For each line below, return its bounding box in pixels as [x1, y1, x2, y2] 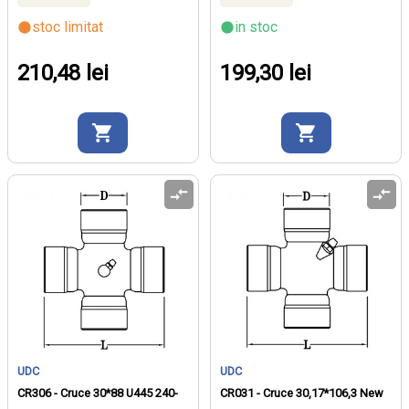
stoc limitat [32, 17, 103, 36]
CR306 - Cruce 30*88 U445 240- [17, 386, 178, 401]
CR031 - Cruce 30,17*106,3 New [220, 386, 384, 401]
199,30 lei [220, 59, 312, 86]
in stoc [235, 17, 278, 36]
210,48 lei [17, 59, 109, 86]
